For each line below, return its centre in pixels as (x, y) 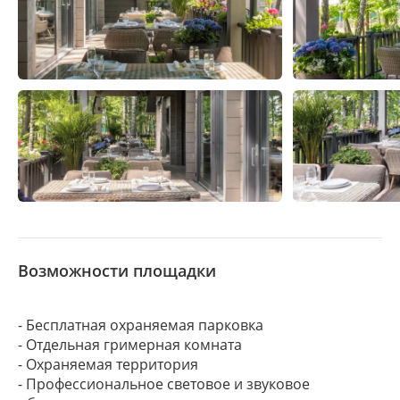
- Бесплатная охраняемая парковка (141, 325)
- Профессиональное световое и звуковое (164, 384)
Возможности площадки (117, 271)
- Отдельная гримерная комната (130, 345)
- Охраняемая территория (108, 364)
